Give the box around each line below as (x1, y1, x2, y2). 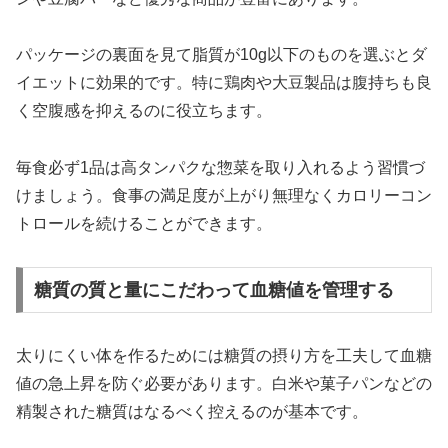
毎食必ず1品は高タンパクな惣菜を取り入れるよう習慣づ (16, 159, 425, 177)
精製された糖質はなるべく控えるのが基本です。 (16, 402, 368, 420)
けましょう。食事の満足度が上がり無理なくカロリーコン (16, 187, 432, 205)
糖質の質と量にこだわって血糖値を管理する (33, 279, 394, 300)
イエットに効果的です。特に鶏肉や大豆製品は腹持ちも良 (16, 74, 432, 92)
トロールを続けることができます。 (16, 215, 272, 233)
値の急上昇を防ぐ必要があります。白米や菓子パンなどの (16, 374, 432, 392)
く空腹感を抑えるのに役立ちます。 (16, 102, 272, 120)
